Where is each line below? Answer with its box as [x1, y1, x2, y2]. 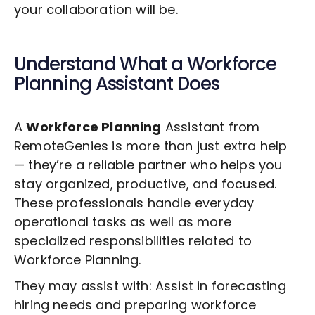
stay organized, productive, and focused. [14, 175, 277, 193]
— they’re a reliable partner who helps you [14, 156, 283, 174]
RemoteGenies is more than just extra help [14, 137, 288, 155]
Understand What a [14, 51, 188, 77]
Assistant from [161, 118, 260, 136]
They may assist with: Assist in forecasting [14, 277, 286, 295]
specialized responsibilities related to [14, 232, 252, 250]
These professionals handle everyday [14, 194, 255, 212]
